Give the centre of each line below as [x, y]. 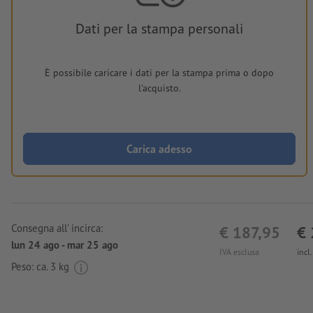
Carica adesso [159, 149]
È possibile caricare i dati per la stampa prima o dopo [159, 73]
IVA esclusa [239, 252]
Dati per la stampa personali [159, 29]
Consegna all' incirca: [57, 228]
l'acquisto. [159, 88]
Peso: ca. [31, 266]
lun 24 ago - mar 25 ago [65, 245]
